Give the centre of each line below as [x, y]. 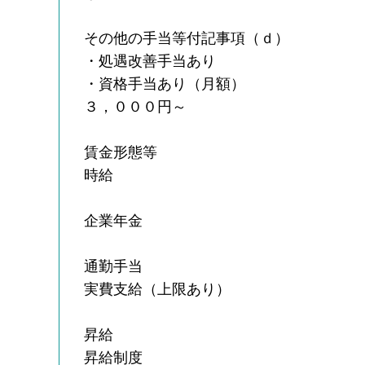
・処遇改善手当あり [150, 61]
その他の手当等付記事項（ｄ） [187, 38]
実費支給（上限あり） [158, 289]
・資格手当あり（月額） [165, 84]
